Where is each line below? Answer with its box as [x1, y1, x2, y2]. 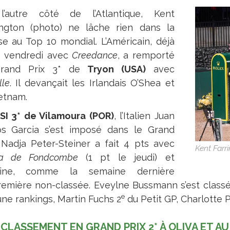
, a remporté [118, 50, 175, 61]
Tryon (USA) [87, 64, 146, 74]
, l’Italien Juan [113, 110, 175, 121]
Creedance [72, 50, 118, 61]
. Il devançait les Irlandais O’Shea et [9, 78, 175, 88]
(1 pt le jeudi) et [85, 152, 175, 163]
